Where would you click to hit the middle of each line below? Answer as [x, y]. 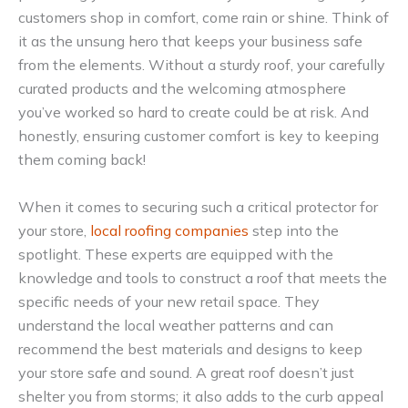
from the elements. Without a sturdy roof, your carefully [202, 65]
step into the [294, 230]
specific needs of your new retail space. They [169, 301]
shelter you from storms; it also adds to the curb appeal [201, 396]
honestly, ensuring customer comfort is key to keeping [199, 136]
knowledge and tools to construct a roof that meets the [203, 277]
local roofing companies [169, 230]
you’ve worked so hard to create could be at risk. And [194, 112]
